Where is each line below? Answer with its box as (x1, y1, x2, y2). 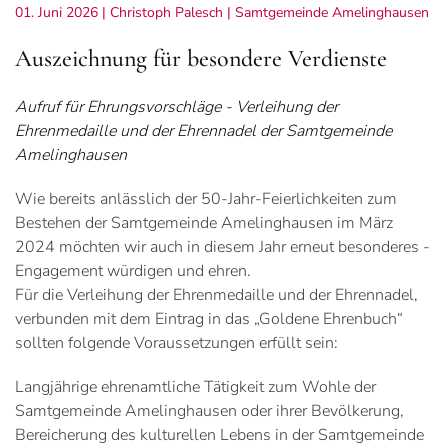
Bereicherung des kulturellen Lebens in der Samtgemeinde (15, 423, 424, 446)
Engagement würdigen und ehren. (15, 259, 251, 282)
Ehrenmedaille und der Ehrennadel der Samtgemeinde (15, 119, 392, 142)
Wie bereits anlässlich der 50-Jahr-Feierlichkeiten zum (15, 187, 397, 210)
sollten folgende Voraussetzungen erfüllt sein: (15, 331, 338, 354)
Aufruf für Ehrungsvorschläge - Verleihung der (15, 95, 338, 118)
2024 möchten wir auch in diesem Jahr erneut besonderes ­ (15, 235, 430, 258)
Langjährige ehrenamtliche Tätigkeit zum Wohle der (15, 375, 376, 398)
